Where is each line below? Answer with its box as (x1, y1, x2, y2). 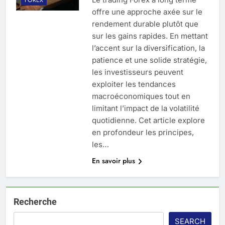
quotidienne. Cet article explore (91, 116, 205, 126)
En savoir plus (91, 156, 135, 166)
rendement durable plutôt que (91, 19, 198, 29)
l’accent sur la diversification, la (91, 43, 205, 53)
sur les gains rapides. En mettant (91, 31, 208, 41)
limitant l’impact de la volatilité (91, 103, 199, 114)
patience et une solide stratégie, (91, 55, 207, 65)
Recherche (14, 196, 57, 207)
